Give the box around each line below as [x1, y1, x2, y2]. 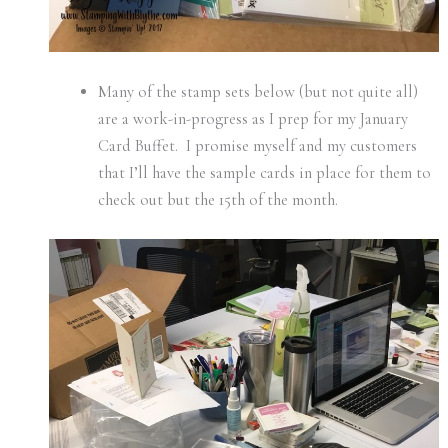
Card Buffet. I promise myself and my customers [98, 136, 418, 157]
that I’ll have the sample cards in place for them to [98, 163, 432, 184]
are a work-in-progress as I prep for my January [98, 109, 409, 130]
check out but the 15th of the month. [98, 190, 339, 211]
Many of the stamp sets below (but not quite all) [98, 82, 419, 103]
